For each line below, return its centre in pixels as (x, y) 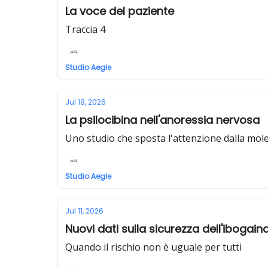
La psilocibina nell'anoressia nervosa (162, 120)
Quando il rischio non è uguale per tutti (153, 247)
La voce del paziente (120, 11)
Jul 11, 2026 (84, 211)
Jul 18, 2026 (86, 102)
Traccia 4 (85, 29)
